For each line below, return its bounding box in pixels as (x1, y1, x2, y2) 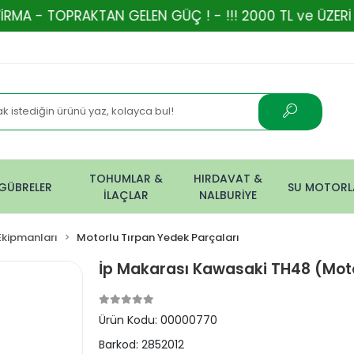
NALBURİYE (198, 187, 257, 203)
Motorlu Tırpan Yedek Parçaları (77, 230, 240, 245)
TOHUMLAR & (89, 171, 164, 186)
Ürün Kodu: (99, 312, 161, 328)
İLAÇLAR (104, 187, 149, 203)
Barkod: (99, 337, 142, 352)
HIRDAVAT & (193, 171, 262, 186)
